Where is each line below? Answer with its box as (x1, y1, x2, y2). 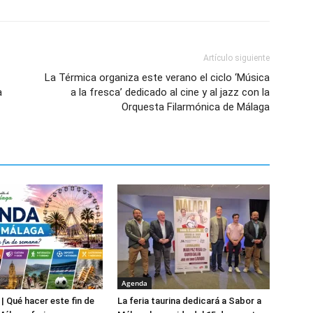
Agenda (122, 278, 147, 288)
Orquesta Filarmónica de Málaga (122, 101, 270, 113)
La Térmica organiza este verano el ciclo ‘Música (45, 71, 270, 84)
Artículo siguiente (203, 53, 270, 63)
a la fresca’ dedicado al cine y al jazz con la (71, 86, 270, 99)
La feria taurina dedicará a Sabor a (117, 296, 261, 306)
